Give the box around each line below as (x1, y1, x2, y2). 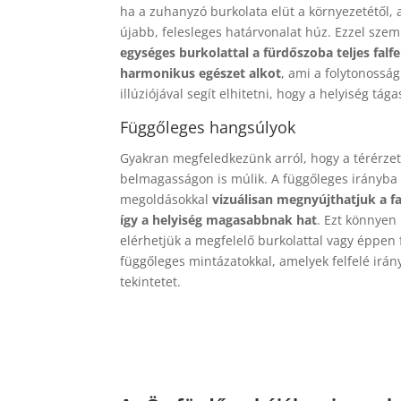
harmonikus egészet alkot (120, 64, 282, 82)
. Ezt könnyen (317, 211, 397, 229)
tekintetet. (120, 273, 182, 291)
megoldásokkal (120, 191, 213, 209)
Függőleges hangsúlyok (120, 116, 296, 139)
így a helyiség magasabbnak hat (120, 211, 318, 229)
